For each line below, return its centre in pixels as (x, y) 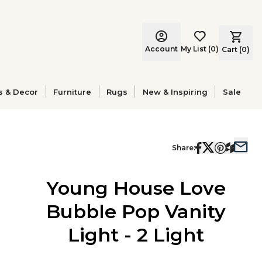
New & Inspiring (175, 92)
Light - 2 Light (136, 235)
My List (194, 49)
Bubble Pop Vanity (136, 211)
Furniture (73, 92)
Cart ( (232, 49)
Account (161, 49)
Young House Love (136, 188)
